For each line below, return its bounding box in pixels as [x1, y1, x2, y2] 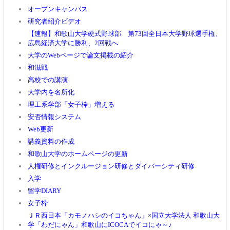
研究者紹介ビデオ [28, 17, 81, 25]
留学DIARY [28, 187, 61, 195]
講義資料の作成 [28, 138, 74, 145]
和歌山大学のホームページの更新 [28, 150, 128, 158]
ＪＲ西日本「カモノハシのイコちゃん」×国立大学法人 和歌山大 [28, 212, 220, 219]
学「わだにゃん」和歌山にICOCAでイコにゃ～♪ [28, 221, 172, 228]
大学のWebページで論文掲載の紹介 [28, 51, 133, 59]
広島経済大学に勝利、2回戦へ [28, 39, 118, 47]
